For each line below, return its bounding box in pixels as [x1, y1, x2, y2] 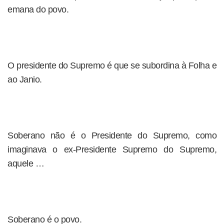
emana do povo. [7, 4, 68, 14]
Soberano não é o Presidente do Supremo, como [7, 130, 216, 140]
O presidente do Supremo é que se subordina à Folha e [7, 60, 216, 70]
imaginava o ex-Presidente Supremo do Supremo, [7, 144, 216, 154]
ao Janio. [7, 74, 42, 84]
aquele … [7, 158, 44, 168]
